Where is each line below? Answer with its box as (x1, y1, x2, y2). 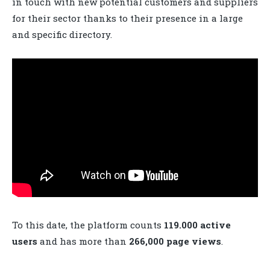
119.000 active (164, 219, 231, 231)
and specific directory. (12, 28, 112, 40)
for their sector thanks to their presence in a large (12, 11, 243, 24)
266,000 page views (129, 235, 221, 248)
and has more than (37, 235, 129, 248)
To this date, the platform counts (12, 219, 164, 231)
